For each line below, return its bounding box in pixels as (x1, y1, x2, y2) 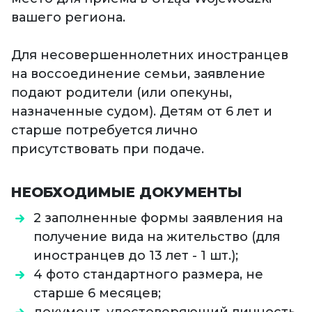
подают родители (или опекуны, (11, 85, 232, 101)
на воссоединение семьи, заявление (11, 66, 265, 82)
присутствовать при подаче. (11, 141, 204, 157)
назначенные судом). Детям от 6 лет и (11, 104, 272, 120)
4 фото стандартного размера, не (33, 267, 263, 283)
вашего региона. (11, 10, 125, 26)
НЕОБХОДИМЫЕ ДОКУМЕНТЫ (11, 184, 242, 201)
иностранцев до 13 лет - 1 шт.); (33, 248, 238, 264)
